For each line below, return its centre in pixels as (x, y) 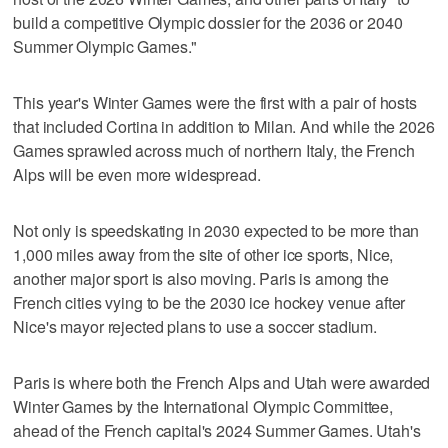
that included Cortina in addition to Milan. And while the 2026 (224, 127)
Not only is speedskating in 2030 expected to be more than (216, 231)
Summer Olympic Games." (105, 47)
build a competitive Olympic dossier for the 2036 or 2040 (208, 23)
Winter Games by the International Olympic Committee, (203, 407)
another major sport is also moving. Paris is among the (201, 279)
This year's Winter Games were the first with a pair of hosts (215, 103)
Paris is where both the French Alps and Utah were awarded (222, 383)
